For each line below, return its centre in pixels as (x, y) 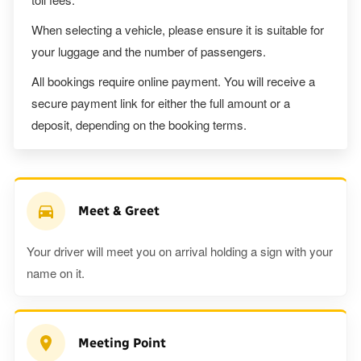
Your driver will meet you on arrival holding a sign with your (180, 251)
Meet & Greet (119, 211)
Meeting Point (122, 343)
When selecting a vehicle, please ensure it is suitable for (178, 30)
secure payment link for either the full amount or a (161, 103)
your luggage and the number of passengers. (149, 52)
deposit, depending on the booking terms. (139, 125)
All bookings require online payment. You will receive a (173, 81)
